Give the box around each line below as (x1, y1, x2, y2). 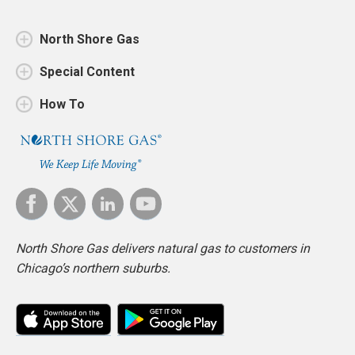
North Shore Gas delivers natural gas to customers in (16, 240, 310, 256)
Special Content (40, 64, 135, 80)
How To (40, 97, 85, 113)
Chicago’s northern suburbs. (16, 260, 170, 276)
